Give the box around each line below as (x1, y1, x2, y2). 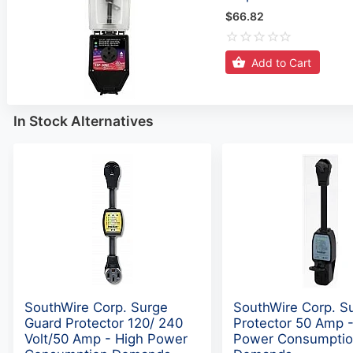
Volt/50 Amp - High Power (24, 331, 188, 347)
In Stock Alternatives (13, 112, 154, 129)
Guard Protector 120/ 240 (24, 315, 183, 331)
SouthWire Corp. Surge (24, 299, 168, 315)
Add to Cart (251, 55, 311, 69)
